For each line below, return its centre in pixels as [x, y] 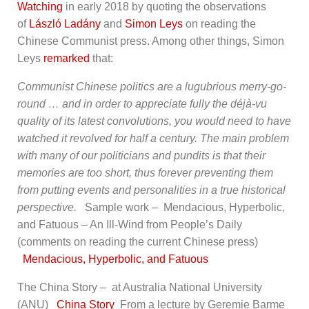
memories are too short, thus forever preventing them [145, 173]
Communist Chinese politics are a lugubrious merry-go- [152, 87]
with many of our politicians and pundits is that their [141, 156]
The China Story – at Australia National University [140, 287]
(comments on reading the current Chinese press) [139, 242]
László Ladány [65, 24]
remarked [67, 58]
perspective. [51, 207]
